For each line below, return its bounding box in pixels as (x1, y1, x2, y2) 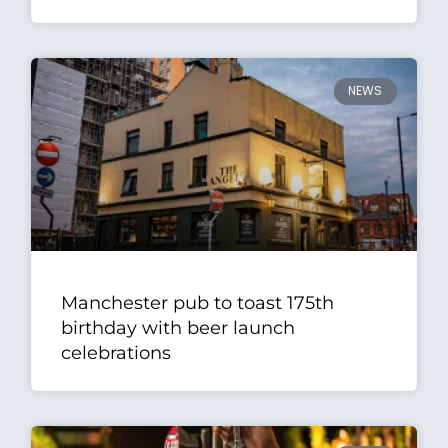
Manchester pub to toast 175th (61, 291, 335, 314)
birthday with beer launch (61, 316, 296, 339)
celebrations (61, 341, 172, 364)
